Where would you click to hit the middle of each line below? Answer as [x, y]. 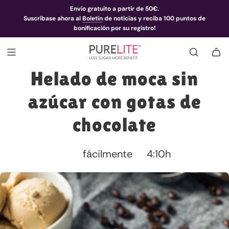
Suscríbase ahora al [53, 19]
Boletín [93, 19]
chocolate [114, 125]
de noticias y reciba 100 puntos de [154, 19]
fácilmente [108, 154]
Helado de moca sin [114, 79]
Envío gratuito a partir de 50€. [114, 9]
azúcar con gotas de [114, 102]
